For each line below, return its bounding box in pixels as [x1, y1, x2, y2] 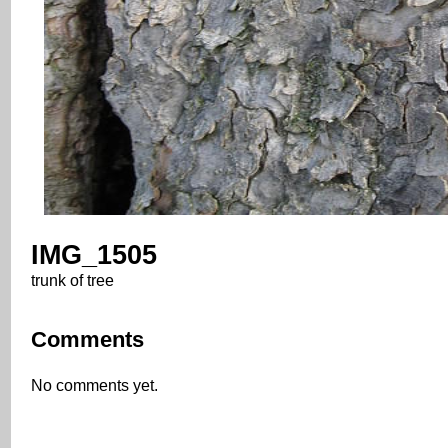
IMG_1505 [31, 239, 157, 270]
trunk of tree [31, 271, 114, 289]
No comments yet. [31, 376, 158, 394]
